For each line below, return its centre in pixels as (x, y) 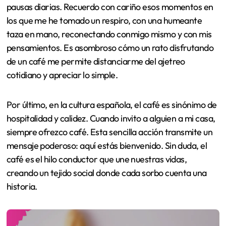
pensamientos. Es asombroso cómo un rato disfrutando (110, 48)
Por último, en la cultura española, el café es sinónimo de (111, 105)
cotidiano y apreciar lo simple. (62, 75)
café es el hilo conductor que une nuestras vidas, (97, 159)
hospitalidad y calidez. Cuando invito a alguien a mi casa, (111, 119)
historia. (22, 187)
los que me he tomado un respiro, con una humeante (104, 21)
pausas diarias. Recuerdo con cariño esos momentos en (110, 7)
